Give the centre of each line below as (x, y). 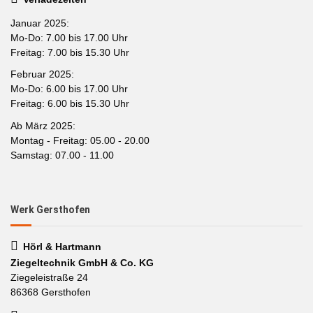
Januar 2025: (40, 23)
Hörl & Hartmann (62, 246)
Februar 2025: (42, 74)
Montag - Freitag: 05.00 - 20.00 (80, 140)
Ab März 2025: (43, 125)
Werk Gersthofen (50, 209)
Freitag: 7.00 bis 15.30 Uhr (70, 52)
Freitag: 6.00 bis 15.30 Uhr (70, 103)
